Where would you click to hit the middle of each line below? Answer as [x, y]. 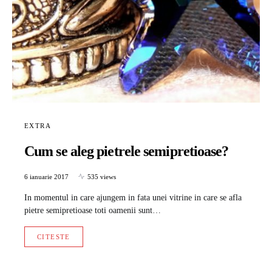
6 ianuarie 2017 [46, 176]
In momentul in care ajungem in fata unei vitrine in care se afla [133, 197]
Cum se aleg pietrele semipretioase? [127, 151]
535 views [102, 176]
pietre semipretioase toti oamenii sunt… [93, 210]
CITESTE [54, 236]
